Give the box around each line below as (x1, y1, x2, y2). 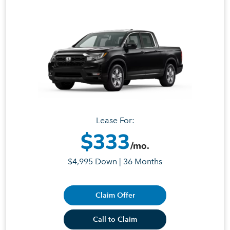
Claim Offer (95, 190, 135, 200)
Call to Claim (93, 215, 137, 224)
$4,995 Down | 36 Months (68, 156, 162, 166)
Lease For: (95, 115, 135, 125)
